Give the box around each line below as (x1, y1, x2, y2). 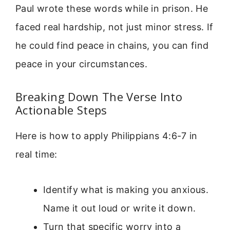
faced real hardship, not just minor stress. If (15, 21, 214, 32)
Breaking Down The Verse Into (15, 89, 183, 105)
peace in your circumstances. (15, 58, 148, 69)
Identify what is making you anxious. (43, 184, 208, 195)
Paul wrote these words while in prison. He (15, 3, 208, 14)
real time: (15, 149, 57, 160)
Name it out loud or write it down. (43, 202, 196, 214)
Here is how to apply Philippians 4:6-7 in (15, 130, 198, 142)
